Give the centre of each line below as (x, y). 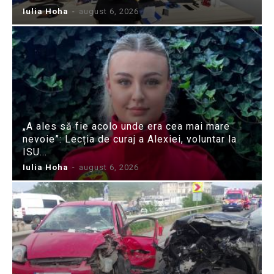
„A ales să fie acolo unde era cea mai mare (126, 126)
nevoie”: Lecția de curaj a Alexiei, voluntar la (130, 139)
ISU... (35, 152)
